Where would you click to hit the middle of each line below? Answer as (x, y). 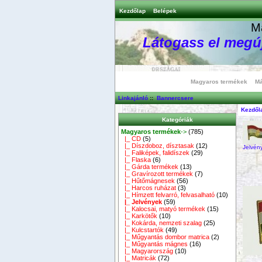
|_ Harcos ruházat (149, 187)
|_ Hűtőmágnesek (148, 180)
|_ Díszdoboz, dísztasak (158, 145)
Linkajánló (133, 98)
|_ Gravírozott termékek (157, 173)
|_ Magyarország (147, 251)
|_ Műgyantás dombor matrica (166, 237)
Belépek (165, 11)
